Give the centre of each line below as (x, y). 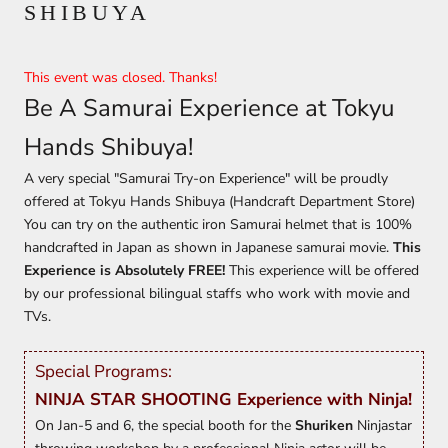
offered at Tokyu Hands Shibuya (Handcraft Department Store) (219, 201)
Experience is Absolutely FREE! (124, 270)
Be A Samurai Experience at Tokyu (209, 107)
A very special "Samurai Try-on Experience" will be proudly (206, 178)
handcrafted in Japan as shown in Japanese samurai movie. (208, 247)
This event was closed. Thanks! (120, 77)
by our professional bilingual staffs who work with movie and (217, 293)
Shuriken (324, 425)
